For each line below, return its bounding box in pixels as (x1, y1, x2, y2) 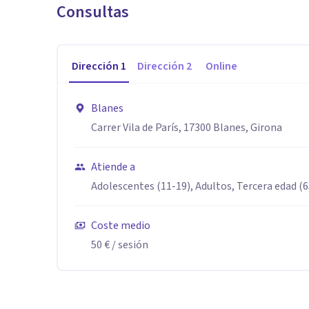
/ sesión (110, 237, 148, 252)
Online (206, 59, 237, 74)
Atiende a (91, 159, 135, 175)
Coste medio (91, 218, 150, 233)
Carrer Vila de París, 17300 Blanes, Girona (91, 120, 282, 135)
